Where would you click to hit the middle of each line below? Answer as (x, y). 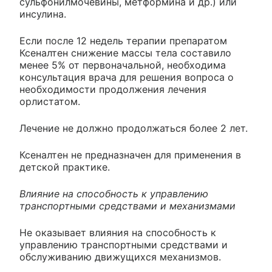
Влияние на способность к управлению (114, 193)
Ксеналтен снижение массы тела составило (125, 53)
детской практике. (65, 167)
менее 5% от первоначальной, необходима (123, 65)
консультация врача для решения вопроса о (127, 77)
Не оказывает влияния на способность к (118, 232)
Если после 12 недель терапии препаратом (123, 40)
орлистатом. (50, 101)
